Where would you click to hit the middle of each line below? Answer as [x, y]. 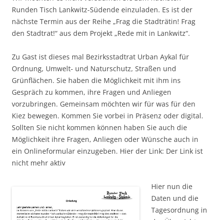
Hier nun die [172, 187]
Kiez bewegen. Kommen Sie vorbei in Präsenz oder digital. [108, 116]
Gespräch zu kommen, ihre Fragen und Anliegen [92, 92]
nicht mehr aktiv [39, 163]
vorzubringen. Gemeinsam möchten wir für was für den [104, 104]
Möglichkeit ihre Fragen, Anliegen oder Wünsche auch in [105, 139]
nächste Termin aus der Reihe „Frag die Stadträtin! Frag [104, 22]
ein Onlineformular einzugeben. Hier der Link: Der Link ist [107, 151]
